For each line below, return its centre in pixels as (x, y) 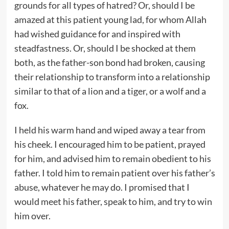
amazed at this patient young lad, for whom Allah (110, 19)
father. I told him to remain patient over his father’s (114, 173)
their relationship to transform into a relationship (112, 76)
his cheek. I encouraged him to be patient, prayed (110, 144)
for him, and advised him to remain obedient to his (112, 158)
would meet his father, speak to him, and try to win (113, 201)
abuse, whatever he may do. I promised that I (102, 187)
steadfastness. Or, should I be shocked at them (105, 48)
